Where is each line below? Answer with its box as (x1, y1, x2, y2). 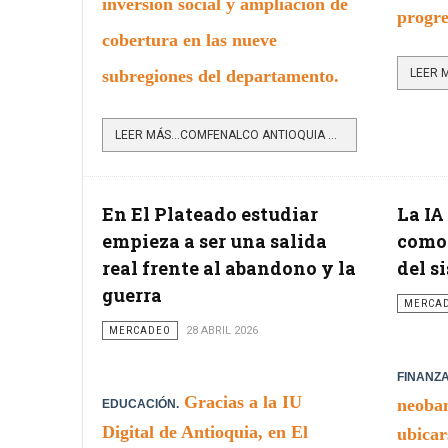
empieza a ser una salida (102, 228, 327, 253)
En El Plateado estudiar (102, 201, 318, 226)
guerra (102, 282, 162, 307)
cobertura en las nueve (102, 29, 277, 50)
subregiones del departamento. (102, 65, 339, 86)
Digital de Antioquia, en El (102, 421, 308, 442)
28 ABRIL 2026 (186, 323, 258, 337)
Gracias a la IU (184, 391, 302, 412)
